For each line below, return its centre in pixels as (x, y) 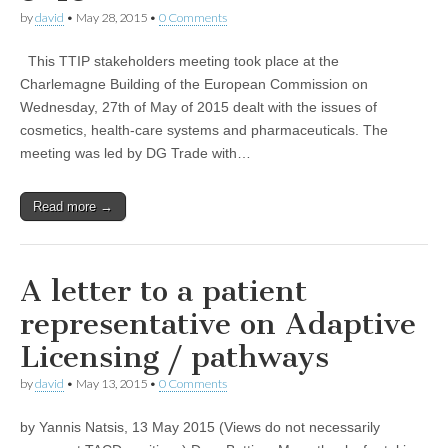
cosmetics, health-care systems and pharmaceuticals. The (204, 130)
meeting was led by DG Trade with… (135, 153)
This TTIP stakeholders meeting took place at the (179, 61)
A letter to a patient (163, 291)
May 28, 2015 (111, 17)
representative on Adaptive (218, 324)
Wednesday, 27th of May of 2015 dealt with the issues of (198, 107)
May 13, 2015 (111, 383)
